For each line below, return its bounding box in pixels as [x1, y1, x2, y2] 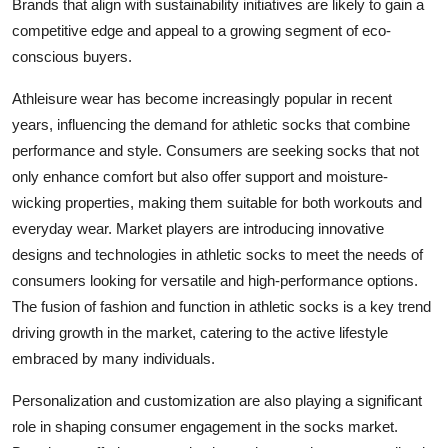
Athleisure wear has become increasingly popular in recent [12, 89, 392, 107]
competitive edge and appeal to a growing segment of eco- [12, 21, 391, 39]
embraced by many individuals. [12, 349, 215, 367]
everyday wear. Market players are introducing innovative [12, 219, 384, 237]
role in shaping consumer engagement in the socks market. [12, 417, 398, 435]
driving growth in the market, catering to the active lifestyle [12, 323, 388, 341]
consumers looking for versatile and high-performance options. [12, 271, 418, 289]
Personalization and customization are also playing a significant [12, 391, 422, 409]
